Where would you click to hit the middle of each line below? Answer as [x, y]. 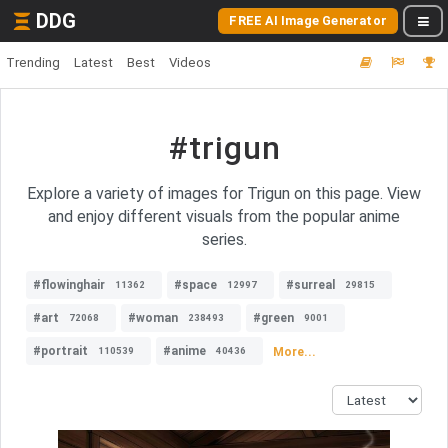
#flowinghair [69, 285]
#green [273, 318]
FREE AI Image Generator [308, 20]
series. [224, 239]
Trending [33, 62]
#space [195, 285]
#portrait [60, 351]
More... [294, 351]
